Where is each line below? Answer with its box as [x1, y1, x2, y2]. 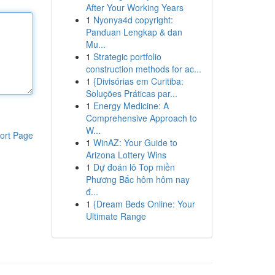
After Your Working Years [85, 1, 184, 14]
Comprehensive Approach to [85, 112, 197, 124]
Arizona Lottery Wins [85, 149, 166, 161]
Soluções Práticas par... [85, 87, 177, 99]
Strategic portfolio [93, 50, 161, 63]
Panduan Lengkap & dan [85, 26, 182, 38]
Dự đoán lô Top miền [93, 161, 175, 173]
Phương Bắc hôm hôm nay [85, 173, 190, 185]
